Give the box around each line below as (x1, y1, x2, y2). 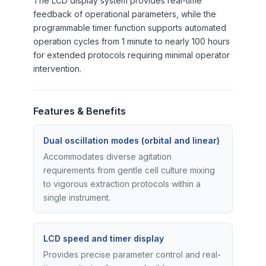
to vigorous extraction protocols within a (43, 178, 201, 189)
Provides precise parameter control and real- (43, 249, 221, 259)
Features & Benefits (33, 104, 126, 117)
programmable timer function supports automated (33, 22, 226, 33)
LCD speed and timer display (43, 233, 164, 243)
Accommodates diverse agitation (43, 151, 172, 161)
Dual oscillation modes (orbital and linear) (43, 135, 220, 145)
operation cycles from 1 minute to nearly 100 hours (33, 36, 230, 46)
